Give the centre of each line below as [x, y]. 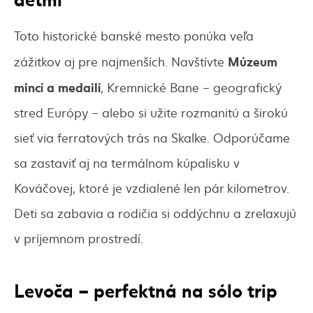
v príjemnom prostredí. [79, 238]
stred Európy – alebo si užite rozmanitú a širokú [151, 112]
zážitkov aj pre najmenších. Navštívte [121, 61]
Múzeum [253, 60]
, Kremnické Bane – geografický [191, 87]
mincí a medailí [57, 86]
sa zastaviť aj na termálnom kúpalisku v [127, 162]
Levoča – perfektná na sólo [131, 289]
